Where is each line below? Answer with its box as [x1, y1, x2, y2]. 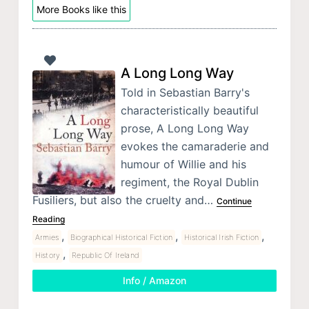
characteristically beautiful [120, 103, 259, 117]
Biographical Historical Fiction [70, 232, 173, 242]
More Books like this [36, 3, 126, 16]
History [34, 250, 61, 260]
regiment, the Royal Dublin [120, 175, 259, 189]
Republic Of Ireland [72, 250, 140, 260]
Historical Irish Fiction [184, 232, 259, 242]
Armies [34, 232, 59, 242]
